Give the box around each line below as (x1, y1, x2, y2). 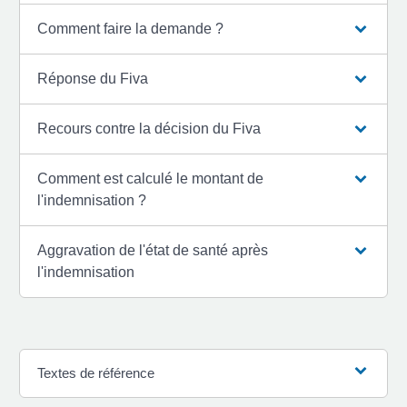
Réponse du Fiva (37, 70, 149, 86)
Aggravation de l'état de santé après (37, 242, 269, 258)
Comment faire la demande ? (37, 20, 224, 36)
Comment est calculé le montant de (37, 170, 264, 186)
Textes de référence (37, 364, 155, 381)
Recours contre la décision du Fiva (37, 120, 262, 136)
